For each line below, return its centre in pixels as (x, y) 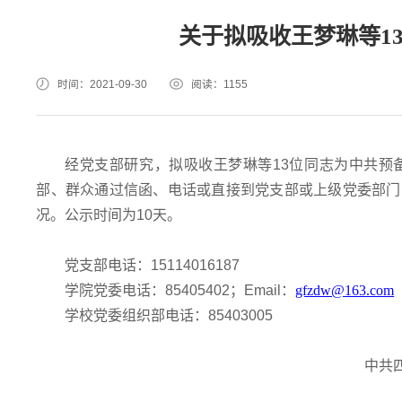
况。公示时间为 (87, 214)
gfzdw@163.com (345, 290)
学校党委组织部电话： (137, 315)
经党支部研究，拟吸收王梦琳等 (169, 164)
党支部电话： (108, 265)
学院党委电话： (115, 290)
